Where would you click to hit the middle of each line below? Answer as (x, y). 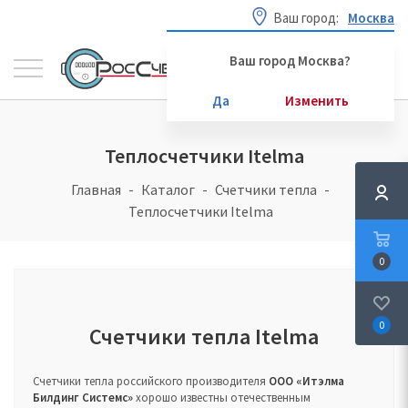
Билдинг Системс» (83, 398)
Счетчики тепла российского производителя (151, 381)
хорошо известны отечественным (222, 398)
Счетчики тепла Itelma (204, 337)
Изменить (317, 100)
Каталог (168, 189)
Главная (96, 189)
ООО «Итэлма (306, 381)
